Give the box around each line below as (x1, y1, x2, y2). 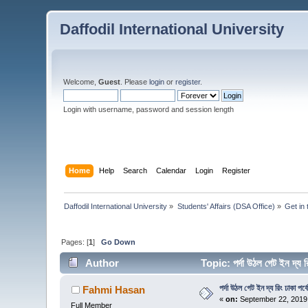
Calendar (155, 166, 186, 175)
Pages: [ (61, 237, 89, 246)
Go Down (101, 237, 136, 246)
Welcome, (63, 78, 99, 86)
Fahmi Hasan (82, 284, 145, 296)
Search (122, 166, 147, 175)
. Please (120, 78, 150, 86)
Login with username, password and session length (63, 105, 234, 113)
